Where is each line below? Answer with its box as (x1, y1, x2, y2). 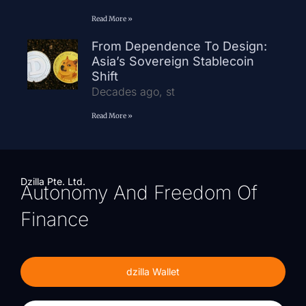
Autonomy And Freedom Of (20, 181, 258, 205)
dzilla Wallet (126, 266, 180, 278)
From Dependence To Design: (91, 39, 267, 54)
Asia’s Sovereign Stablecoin (91, 54, 254, 69)
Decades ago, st (91, 85, 175, 99)
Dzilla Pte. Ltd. (20, 176, 85, 188)
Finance (20, 208, 89, 232)
